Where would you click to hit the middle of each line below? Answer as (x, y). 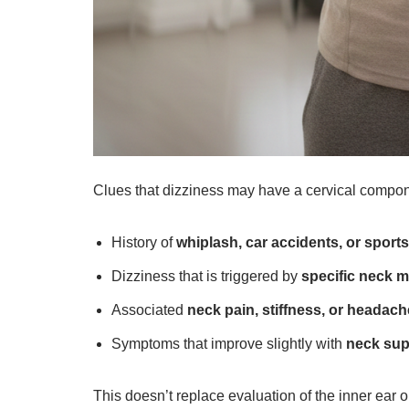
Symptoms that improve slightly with (229, 343)
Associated (149, 309)
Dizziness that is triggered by (206, 276)
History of (144, 242)
